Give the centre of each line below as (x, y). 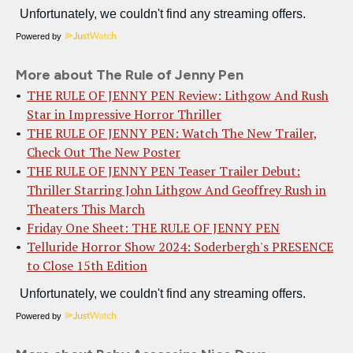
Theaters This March (86, 209)
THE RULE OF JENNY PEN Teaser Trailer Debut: (163, 171)
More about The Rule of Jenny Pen (130, 75)
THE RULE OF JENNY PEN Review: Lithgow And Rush (178, 96)
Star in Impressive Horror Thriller (124, 115)
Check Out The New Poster (104, 152)
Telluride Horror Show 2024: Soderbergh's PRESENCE (180, 247)
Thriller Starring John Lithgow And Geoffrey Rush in (176, 190)
